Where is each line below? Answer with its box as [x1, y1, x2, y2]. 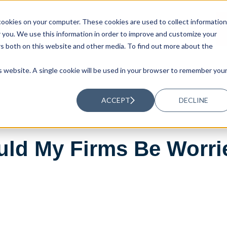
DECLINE [179, 95, 209, 104]
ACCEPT [101, 95, 130, 104]
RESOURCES [52, 20, 124, 36]
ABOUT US [138, 20, 198, 36]
